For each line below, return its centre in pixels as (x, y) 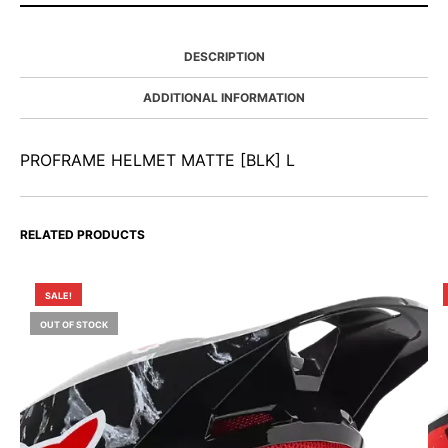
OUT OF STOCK (74, 324)
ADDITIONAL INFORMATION (224, 97)
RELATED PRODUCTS (82, 234)
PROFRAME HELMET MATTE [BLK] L (157, 160)
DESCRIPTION (224, 56)
